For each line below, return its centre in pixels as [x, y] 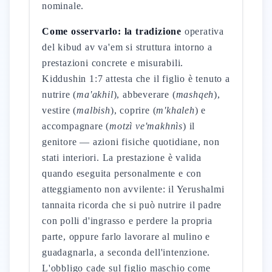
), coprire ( [133, 110]
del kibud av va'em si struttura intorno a [127, 47]
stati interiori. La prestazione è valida [122, 158]
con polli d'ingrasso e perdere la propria [127, 221]
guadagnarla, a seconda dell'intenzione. [126, 252]
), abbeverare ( [144, 94]
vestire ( [59, 110]
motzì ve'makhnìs [146, 126]
